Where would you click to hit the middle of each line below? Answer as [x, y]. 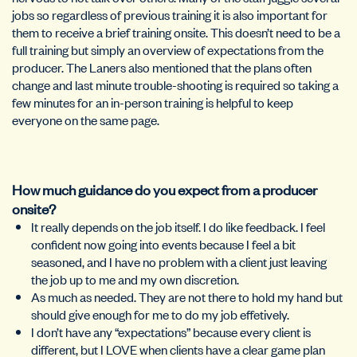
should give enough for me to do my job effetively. [160, 314]
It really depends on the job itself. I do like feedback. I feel [178, 227]
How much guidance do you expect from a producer [165, 189]
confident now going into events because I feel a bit [163, 244]
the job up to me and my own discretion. [135, 279]
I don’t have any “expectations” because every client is [171, 332]
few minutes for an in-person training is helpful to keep [153, 102]
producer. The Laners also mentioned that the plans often [162, 67]
